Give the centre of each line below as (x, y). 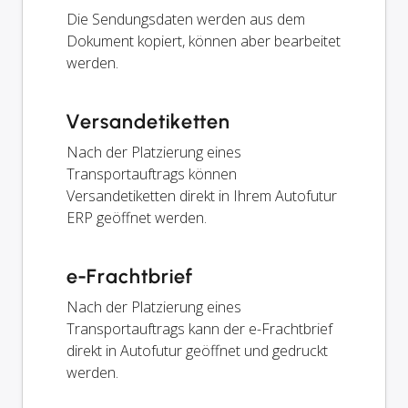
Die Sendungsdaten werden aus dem (186, 19)
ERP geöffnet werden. (137, 217)
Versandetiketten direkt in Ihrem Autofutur (202, 195)
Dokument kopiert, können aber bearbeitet (204, 41)
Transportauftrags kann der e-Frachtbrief (199, 328)
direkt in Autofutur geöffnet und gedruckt (197, 350)
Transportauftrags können (152, 173)
